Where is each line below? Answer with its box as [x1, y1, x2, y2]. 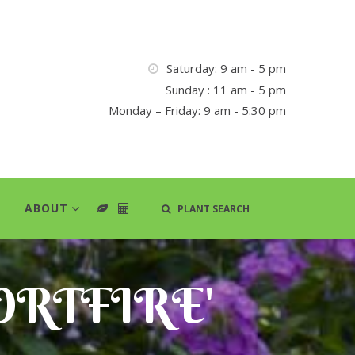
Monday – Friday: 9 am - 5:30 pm [109, 101, 286, 118]
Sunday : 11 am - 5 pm [166, 81, 286, 97]
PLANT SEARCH [170, 202, 250, 216]
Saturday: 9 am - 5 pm [166, 60, 286, 77]
